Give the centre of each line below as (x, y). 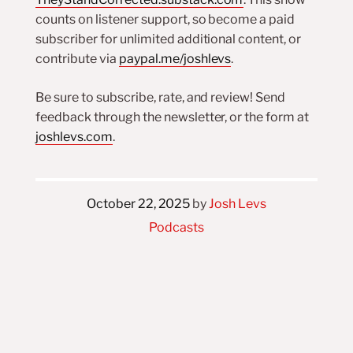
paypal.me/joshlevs (175, 59)
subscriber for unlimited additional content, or (168, 39)
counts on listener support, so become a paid (165, 19)
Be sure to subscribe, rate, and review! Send (160, 97)
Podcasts (176, 227)
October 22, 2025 (138, 204)
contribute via (77, 59)
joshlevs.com (74, 137)
